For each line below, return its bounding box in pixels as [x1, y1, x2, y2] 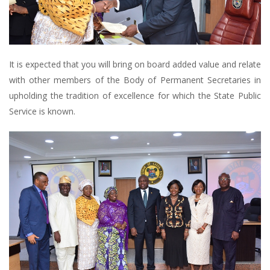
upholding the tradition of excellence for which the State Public [9, 90, 261, 101]
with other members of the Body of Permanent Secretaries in [9, 74, 261, 86]
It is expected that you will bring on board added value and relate [9, 58, 261, 70]
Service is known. [9, 105, 75, 117]
